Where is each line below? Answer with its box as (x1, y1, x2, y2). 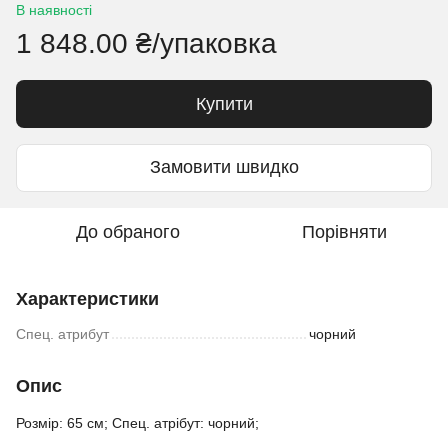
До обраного (76, 221, 180, 242)
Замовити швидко (149, 157, 299, 178)
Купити (195, 93, 253, 114)
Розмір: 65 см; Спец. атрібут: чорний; (16, 414, 259, 431)
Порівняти (301, 221, 387, 242)
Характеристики (16, 288, 159, 309)
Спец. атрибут (16, 325, 109, 342)
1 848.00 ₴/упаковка (16, 27, 277, 59)
